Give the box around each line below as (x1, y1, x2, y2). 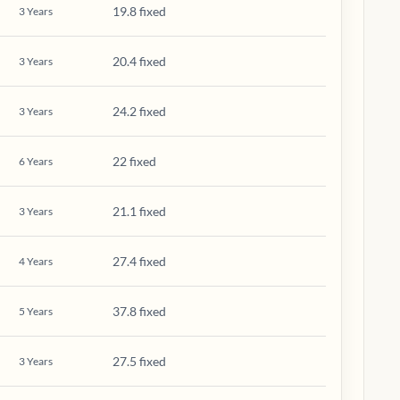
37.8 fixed (112, 304, 166, 319)
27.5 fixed (112, 354, 166, 369)
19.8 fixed (112, 4, 166, 19)
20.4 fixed (112, 54, 166, 69)
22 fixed (112, 154, 156, 169)
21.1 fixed (112, 204, 166, 219)
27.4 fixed (112, 254, 166, 269)
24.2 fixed (112, 104, 166, 119)
